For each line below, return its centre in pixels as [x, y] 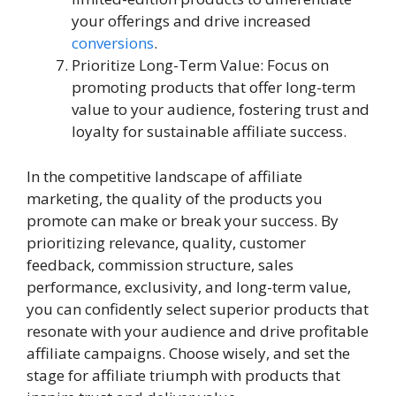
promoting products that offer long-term [213, 87]
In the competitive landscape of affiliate [164, 176]
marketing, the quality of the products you [175, 198]
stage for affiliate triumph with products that [183, 375]
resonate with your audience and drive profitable [198, 331]
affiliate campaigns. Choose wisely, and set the [188, 353]
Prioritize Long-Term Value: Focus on [200, 65]
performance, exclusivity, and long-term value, [189, 286]
